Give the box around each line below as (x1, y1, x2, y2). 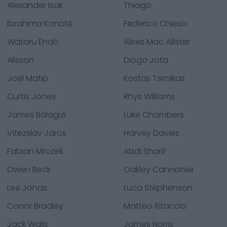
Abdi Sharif (124, 145, 166, 157)
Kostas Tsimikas (124, 72, 185, 84)
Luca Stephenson (124, 182, 193, 194)
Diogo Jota (124, 54, 168, 66)
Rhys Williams (124, 91, 175, 102)
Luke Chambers (124, 109, 184, 121)
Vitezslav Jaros (7, 127, 66, 139)
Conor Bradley (7, 200, 63, 212)
